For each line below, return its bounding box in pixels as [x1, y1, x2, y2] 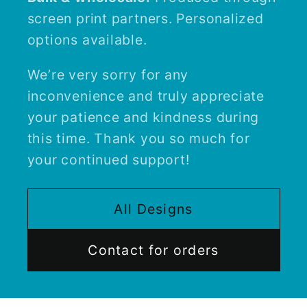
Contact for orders [88, 242, 219, 259]
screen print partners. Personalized [27, 10, 264, 27]
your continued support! [27, 151, 190, 168]
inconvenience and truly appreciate [27, 87, 265, 104]
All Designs [114, 200, 193, 217]
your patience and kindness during [27, 108, 260, 125]
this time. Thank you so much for [27, 130, 250, 147]
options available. [27, 32, 147, 49]
